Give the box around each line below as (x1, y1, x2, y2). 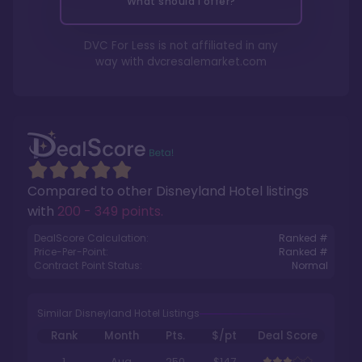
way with (95, 54, 147, 69)
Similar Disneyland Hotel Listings (37, 306, 200, 320)
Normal (291, 259, 328, 272)
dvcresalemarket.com (147, 54, 267, 69)
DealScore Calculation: (34, 231, 149, 245)
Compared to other (27, 182, 156, 200)
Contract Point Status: (34, 259, 143, 272)
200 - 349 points (57, 202, 161, 221)
